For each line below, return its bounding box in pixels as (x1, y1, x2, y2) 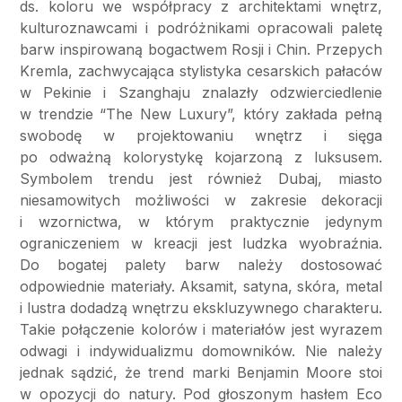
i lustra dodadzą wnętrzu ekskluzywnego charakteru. (20, 299, 382, 318)
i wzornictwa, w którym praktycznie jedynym (20, 213, 382, 232)
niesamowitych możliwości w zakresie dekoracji (20, 191, 382, 210)
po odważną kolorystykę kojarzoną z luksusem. (20, 148, 382, 167)
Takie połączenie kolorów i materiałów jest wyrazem (20, 320, 382, 339)
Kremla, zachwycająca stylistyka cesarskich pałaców (20, 62, 382, 81)
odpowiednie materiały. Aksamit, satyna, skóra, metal (20, 277, 382, 296)
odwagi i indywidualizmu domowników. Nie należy (20, 342, 382, 361)
